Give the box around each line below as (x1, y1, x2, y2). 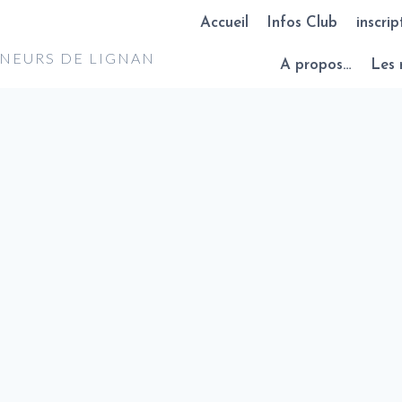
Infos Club (267, 14, 338, 31)
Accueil (199, 14, 249, 31)
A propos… (280, 57, 353, 74)
